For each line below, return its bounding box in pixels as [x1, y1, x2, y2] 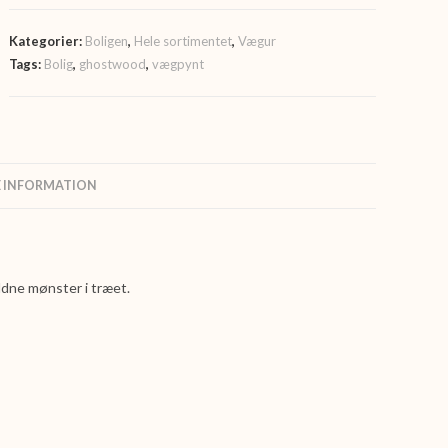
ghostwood [79, 56, 147, 72]
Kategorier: [9, 33, 86, 49]
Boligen [85, 33, 129, 49]
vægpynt [152, 56, 205, 72]
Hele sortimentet [134, 33, 233, 49]
